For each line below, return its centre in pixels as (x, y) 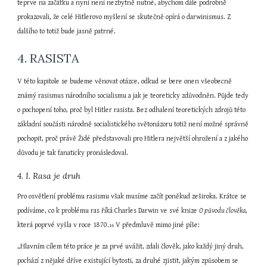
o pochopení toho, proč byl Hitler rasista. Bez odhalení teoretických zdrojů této (132, 110)
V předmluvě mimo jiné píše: (157, 225)
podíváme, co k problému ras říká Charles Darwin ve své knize (108, 211)
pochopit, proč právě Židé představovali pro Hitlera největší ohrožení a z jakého (133, 139)
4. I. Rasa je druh (49, 176)
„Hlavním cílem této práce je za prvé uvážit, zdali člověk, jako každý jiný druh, (131, 246)
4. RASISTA (49, 58)
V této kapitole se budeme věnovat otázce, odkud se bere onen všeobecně (125, 81)
